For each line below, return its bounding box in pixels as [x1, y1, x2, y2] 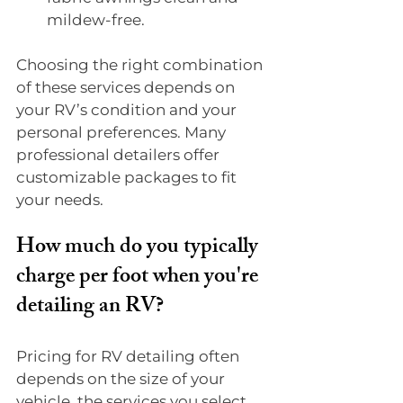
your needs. [16, 190, 103, 209]
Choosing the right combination [16, 55, 266, 74]
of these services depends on [16, 77, 238, 96]
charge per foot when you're [16, 258, 263, 297]
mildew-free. [47, 10, 145, 29]
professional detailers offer [16, 145, 223, 164]
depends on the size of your [16, 369, 228, 388]
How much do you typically [16, 228, 263, 267]
